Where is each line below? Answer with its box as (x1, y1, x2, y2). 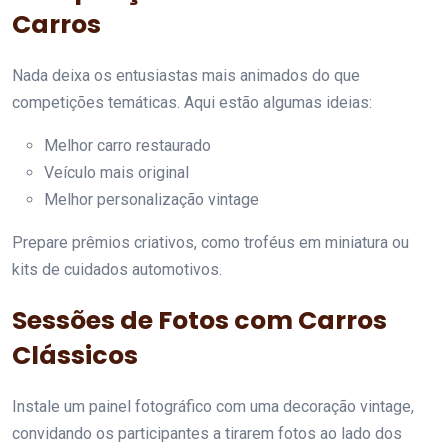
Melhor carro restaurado (44, 136, 211, 156)
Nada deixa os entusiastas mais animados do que (12, 66, 360, 86)
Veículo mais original (44, 163, 189, 183)
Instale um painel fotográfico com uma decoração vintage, (12, 397, 414, 417)
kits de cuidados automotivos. (12, 260, 222, 280)
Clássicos (12, 338, 138, 374)
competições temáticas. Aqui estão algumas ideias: (12, 93, 372, 113)
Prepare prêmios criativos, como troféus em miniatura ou (12, 233, 409, 253)
